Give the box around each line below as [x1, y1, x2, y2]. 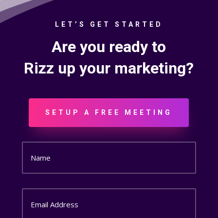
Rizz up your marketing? [24, 59, 194, 78]
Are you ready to [52, 37, 166, 56]
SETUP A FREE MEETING [45, 109, 173, 117]
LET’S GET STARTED [54, 20, 163, 29]
